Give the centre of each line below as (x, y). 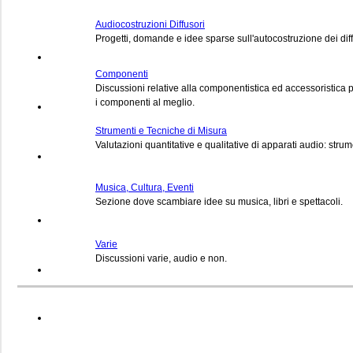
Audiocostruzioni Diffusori (150, 24)
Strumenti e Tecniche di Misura (161, 130)
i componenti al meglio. (145, 102)
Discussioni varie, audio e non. (161, 258)
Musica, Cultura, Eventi (145, 187)
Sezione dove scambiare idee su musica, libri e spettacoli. (219, 201)
